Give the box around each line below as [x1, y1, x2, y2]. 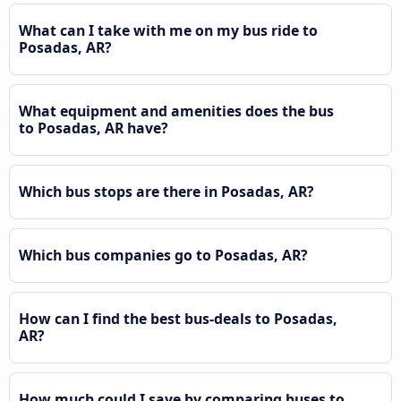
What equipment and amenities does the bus [19, 100, 334, 121]
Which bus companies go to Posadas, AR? [19, 244, 308, 265]
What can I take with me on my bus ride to [19, 20, 318, 40]
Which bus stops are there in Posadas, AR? [19, 181, 314, 201]
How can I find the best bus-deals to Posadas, [19, 308, 337, 328]
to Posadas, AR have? [19, 117, 168, 138]
